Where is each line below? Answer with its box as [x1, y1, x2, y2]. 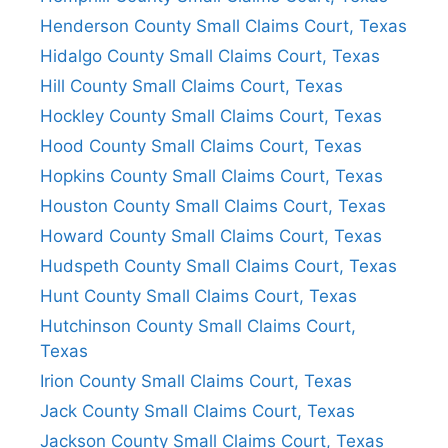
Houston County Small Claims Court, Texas [40, 195, 386, 216]
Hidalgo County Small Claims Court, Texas [40, 45, 380, 66]
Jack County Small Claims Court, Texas [40, 400, 355, 421]
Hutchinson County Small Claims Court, [40, 315, 356, 336]
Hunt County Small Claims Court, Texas [40, 285, 357, 306]
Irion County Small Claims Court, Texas [40, 370, 352, 391]
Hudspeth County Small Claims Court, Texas [40, 255, 397, 276]
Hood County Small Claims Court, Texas [40, 135, 362, 156]
